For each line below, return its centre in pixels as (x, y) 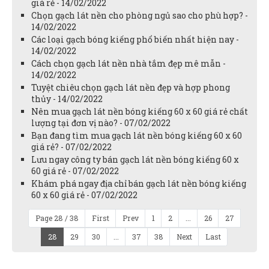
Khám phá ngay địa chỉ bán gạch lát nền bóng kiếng (139, 183)
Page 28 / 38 (57, 218)
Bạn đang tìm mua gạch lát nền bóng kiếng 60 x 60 (137, 135)
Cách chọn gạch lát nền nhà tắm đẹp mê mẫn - (128, 63)
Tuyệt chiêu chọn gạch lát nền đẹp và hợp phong (131, 87)
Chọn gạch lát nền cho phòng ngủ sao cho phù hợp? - (140, 15)
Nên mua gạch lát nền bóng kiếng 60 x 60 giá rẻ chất (140, 111)
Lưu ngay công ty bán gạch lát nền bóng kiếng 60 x (135, 159)
